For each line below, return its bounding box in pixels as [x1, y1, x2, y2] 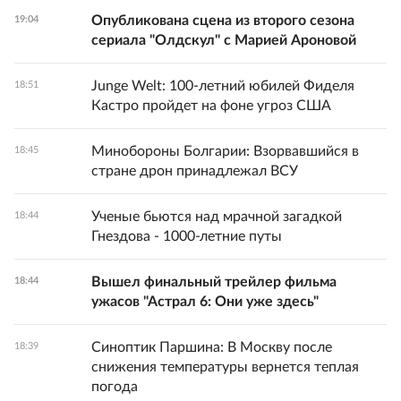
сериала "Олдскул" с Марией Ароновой [91, 33, 356, 47]
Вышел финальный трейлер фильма [91, 275, 337, 289]
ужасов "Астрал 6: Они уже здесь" [91, 294, 319, 309]
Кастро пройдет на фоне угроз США [91, 98, 331, 113]
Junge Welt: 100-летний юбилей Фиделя [91, 79, 354, 93]
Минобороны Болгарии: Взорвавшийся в [91, 144, 359, 158]
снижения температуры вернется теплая [91, 360, 359, 374]
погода [91, 380, 138, 394]
